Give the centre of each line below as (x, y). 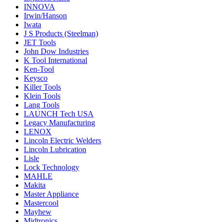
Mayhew (38, 212)
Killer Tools (42, 87)
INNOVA (39, 7)
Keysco (36, 78)
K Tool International (55, 60)
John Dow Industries (56, 51)
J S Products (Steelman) (61, 33)
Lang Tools (42, 105)
